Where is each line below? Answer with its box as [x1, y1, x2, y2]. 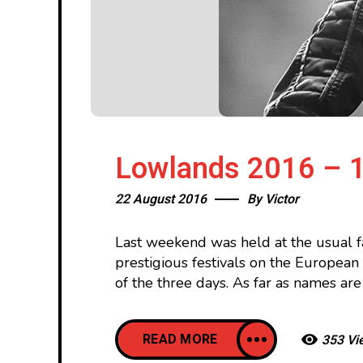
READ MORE [143, 330, 218, 349]
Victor [265, 190, 299, 209]
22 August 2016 [115, 190, 207, 209]
